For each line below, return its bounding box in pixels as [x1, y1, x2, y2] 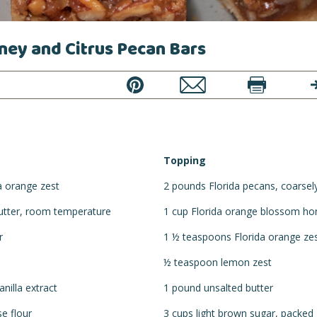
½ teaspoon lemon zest [163, 255, 272, 269]
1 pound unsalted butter [163, 280, 273, 294]
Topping [163, 153, 206, 167]
